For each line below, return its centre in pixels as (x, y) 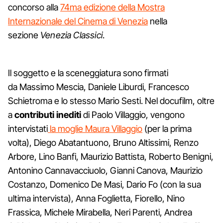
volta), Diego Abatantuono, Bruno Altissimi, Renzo (103, 142)
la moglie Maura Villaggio (95, 128)
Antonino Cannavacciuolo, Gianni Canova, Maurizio (105, 170)
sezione (24, 35)
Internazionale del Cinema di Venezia (78, 21)
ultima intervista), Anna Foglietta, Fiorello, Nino (96, 198)
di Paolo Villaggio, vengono (133, 114)
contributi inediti (48, 114)
